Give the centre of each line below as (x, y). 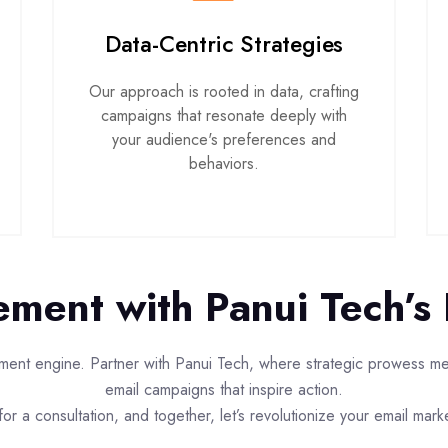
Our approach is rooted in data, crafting (223, 91)
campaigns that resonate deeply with (223, 115)
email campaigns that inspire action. (224, 389)
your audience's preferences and (223, 139)
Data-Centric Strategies (224, 43)
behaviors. (223, 163)
